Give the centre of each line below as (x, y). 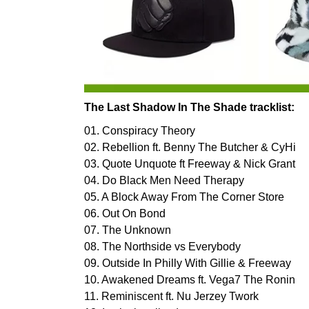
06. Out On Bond (125, 213)
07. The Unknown (128, 230)
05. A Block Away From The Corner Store (184, 197)
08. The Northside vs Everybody (162, 246)
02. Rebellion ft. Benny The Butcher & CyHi (190, 147)
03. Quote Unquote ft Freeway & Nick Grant (190, 163)
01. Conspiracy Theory (140, 130)
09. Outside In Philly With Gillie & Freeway (188, 263)
